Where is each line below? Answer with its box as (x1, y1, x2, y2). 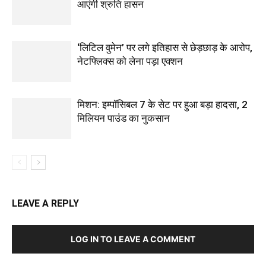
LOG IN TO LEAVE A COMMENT (71, 234, 195, 245)
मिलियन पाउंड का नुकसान (77, 112, 170, 125)
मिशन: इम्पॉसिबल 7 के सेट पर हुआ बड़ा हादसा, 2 (77, 99, 248, 111)
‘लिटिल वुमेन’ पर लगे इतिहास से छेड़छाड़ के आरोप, (77, 42, 252, 54)
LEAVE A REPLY (12, 198, 79, 210)
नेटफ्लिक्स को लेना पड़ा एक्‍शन (77, 55, 183, 68)
